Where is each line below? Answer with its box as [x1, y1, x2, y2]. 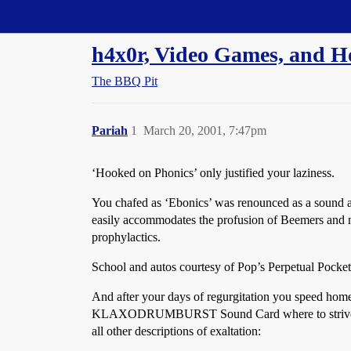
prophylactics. [92, 230, 161, 244]
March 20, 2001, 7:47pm [143, 124, 266, 137]
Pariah [92, 124, 128, 137]
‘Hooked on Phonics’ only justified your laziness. [92, 166, 335, 179]
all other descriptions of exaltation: [92, 324, 261, 338]
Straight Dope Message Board [8, 9, 157, 23]
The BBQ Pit [92, 74, 157, 88]
